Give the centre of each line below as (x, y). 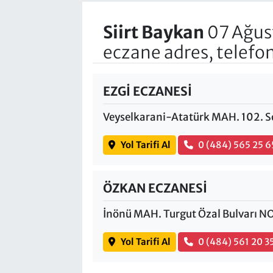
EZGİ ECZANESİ (147, 91)
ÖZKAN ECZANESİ (155, 188)
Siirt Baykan (153, 32)
